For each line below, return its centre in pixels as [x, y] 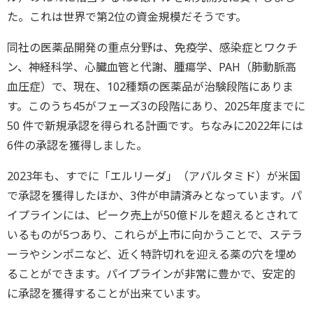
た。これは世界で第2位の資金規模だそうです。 [127, 17]
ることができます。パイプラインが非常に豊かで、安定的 [151, 274]
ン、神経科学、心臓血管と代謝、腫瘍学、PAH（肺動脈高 [152, 67]
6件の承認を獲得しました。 [77, 146]
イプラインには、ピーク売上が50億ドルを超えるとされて [153, 216]
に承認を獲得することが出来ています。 [107, 294]
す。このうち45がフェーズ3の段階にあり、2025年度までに [156, 107]
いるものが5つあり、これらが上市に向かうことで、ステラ [155, 235]
